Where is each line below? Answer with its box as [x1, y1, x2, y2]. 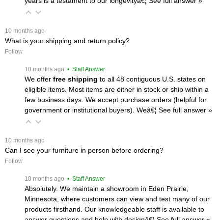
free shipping [53, 75, 98, 83]
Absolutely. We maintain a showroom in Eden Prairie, [25, 184, 189, 192]
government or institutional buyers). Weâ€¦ [25, 106, 159, 114]
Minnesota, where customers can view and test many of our [25, 194, 210, 203]
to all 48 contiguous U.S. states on [98, 75, 206, 83]
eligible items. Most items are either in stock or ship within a [25, 85, 209, 93]
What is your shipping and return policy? [5, 36, 130, 45]
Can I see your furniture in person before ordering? [5, 146, 164, 154]
